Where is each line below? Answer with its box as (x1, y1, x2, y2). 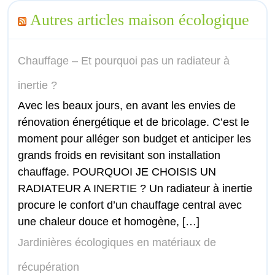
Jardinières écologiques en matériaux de (18, 236, 216, 249)
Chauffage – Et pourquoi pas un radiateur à (18, 55, 230, 68)
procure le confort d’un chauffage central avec (18, 199, 242, 212)
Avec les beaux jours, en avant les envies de (18, 99, 236, 112)
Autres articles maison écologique (30, 10, 249, 29)
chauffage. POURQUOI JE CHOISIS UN (18, 166, 216, 179)
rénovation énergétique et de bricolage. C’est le (18, 116, 249, 129)
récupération (18, 261, 79, 274)
